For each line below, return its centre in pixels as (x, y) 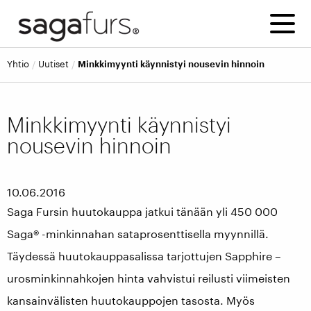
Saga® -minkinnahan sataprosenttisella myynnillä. (138, 234)
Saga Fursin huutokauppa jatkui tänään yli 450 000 (142, 211)
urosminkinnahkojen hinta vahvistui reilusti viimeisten (149, 278)
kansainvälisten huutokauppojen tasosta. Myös (131, 300)
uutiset (57, 64)
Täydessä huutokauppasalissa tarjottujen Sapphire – (144, 256)
